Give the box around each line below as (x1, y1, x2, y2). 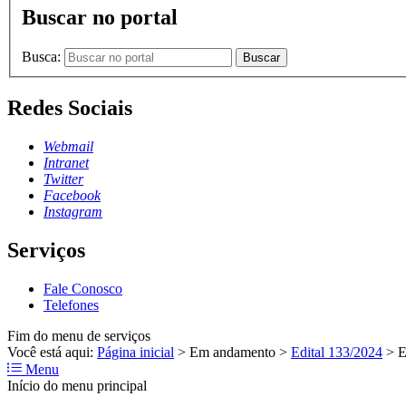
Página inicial (97, 343, 174, 360)
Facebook (43, 187, 101, 203)
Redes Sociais (7, 95, 132, 120)
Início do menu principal (7, 377, 147, 393)
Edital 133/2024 (291, 343, 382, 360)
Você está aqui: (7, 343, 97, 360)
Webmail (43, 138, 93, 154)
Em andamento (189, 343, 275, 360)
